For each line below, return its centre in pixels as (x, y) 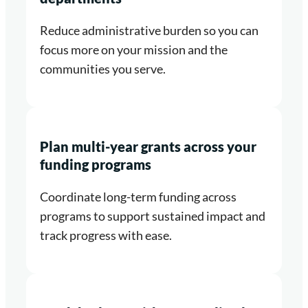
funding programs (96, 165)
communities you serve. (103, 69)
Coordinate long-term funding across (138, 197)
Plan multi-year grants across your (148, 147)
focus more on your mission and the (134, 50)
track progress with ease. (106, 235)
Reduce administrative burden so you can (149, 31)
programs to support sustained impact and (153, 216)
